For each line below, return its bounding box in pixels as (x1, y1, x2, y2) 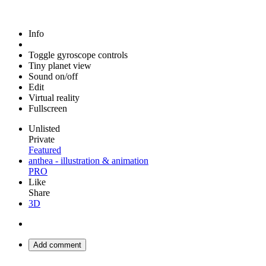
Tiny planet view (28, 61, 91, 71)
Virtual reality (28, 93, 80, 103)
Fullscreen (28, 103, 67, 113)
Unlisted (28, 123, 60, 134)
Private (28, 134, 55, 144)
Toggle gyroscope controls (28, 50, 128, 60)
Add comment (33, 240, 81, 249)
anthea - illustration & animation (28, 156, 148, 166)
